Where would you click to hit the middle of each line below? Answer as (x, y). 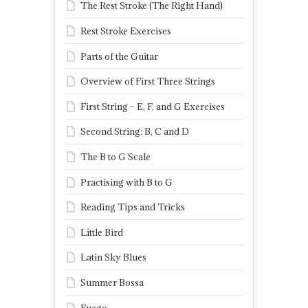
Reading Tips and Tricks (133, 207)
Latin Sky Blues (113, 257)
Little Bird (102, 232)
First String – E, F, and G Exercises (153, 106)
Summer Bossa (112, 282)
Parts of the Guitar (119, 56)
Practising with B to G (126, 182)
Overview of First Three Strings (148, 81)
